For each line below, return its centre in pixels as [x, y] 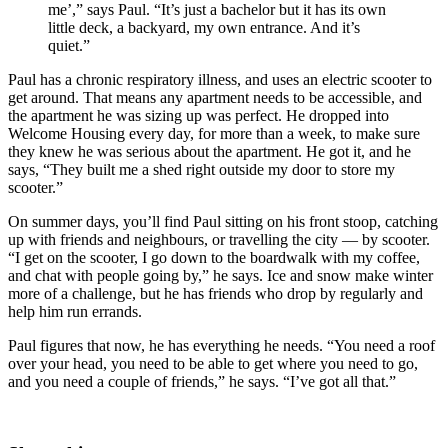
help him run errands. [75, 311]
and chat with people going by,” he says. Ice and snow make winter [220, 275]
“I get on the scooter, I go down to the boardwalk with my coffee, [214, 257]
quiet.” [69, 45]
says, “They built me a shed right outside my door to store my [201, 169]
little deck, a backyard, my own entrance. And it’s [204, 27]
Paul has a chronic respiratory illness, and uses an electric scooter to [220, 79]
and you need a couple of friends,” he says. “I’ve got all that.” [202, 381]
